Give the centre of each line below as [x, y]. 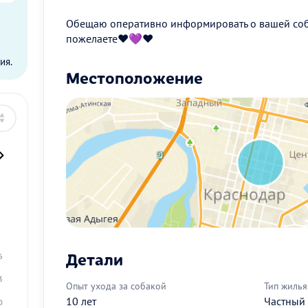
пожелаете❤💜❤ [110, 38]
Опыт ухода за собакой [116, 286]
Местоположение [134, 77]
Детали [95, 258]
